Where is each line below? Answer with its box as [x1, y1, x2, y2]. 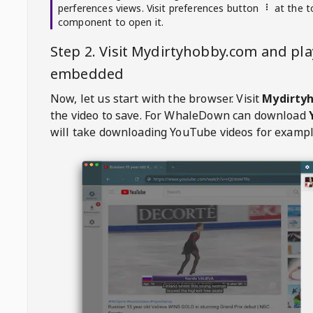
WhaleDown [164, 108, 230, 123]
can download [229, 108, 309, 123]
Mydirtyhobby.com [131, 42, 258, 61]
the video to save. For [50, 108, 162, 123]
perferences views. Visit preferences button [58, 1, 259, 15]
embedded [50, 64, 124, 83]
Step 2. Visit [50, 42, 132, 61]
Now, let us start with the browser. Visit [50, 91, 260, 106]
